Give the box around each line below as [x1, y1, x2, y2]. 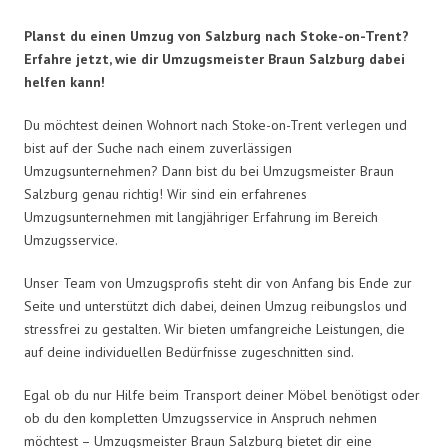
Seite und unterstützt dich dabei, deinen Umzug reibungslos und [24, 296, 407, 315]
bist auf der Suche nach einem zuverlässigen [24, 138, 292, 157]
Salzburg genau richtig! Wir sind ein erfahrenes [24, 184, 307, 203]
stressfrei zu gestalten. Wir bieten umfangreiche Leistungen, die [24, 319, 405, 338]
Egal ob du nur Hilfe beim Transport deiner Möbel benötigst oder [24, 385, 420, 404]
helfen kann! [24, 72, 105, 91]
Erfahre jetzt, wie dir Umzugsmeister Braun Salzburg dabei [24, 49, 405, 68]
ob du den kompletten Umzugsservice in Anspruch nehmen [24, 408, 377, 427]
